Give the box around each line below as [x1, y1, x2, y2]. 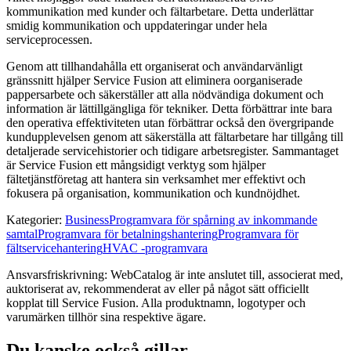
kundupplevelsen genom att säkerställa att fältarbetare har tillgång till [6, 129, 343, 143]
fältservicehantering [6, 241, 103, 255]
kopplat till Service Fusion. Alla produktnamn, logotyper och [6, 295, 306, 309]
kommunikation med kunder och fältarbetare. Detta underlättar [6, 4, 313, 18]
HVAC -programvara [103, 241, 208, 255]
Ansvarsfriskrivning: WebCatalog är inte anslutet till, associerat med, [6, 267, 343, 281]
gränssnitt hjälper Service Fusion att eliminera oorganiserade [6, 73, 302, 87]
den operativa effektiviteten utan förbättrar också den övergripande [6, 115, 334, 129]
